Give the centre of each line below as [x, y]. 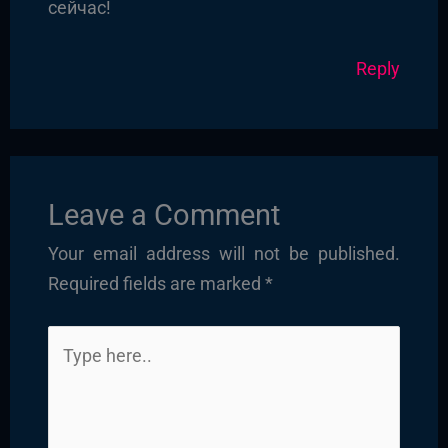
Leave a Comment [164, 215]
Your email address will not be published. [224, 254]
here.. [70, 370]
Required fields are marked [157, 284]
